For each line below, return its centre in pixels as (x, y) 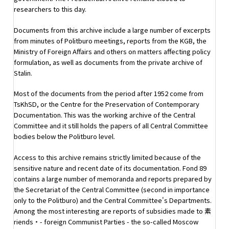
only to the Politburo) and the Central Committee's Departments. (113, 200)
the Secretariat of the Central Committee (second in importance (112, 189)
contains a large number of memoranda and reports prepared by (113, 178)
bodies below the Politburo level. (64, 136)
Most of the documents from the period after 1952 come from (109, 94)
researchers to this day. (50, 9)
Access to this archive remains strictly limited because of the (107, 157)
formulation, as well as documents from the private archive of (108, 62)
